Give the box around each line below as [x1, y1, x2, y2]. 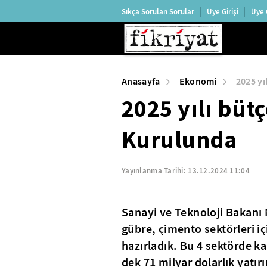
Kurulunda [122, 125, 237, 154]
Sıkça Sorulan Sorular [122, 6, 194, 17]
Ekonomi [179, 75, 217, 88]
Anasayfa [122, 75, 160, 88]
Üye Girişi [207, 6, 238, 17]
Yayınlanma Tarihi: [122, 166, 188, 176]
